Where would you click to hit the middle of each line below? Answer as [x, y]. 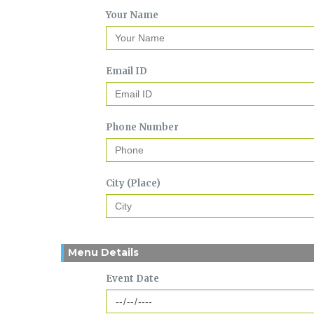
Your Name [132, 15]
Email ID [126, 71]
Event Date [132, 279]
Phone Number [142, 127]
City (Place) [133, 183]
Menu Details [103, 252]
